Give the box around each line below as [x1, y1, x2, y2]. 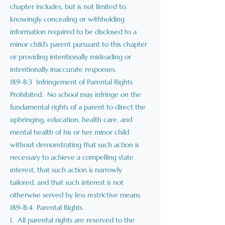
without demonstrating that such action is [10, 140, 139, 149]
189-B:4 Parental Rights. [10, 203, 84, 212]
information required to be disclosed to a [10, 27, 137, 36]
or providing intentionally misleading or [10, 52, 131, 61]
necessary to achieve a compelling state [10, 153, 134, 162]
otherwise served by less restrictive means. [10, 190, 142, 199]
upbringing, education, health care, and [10, 115, 132, 124]
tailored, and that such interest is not [10, 178, 124, 187]
